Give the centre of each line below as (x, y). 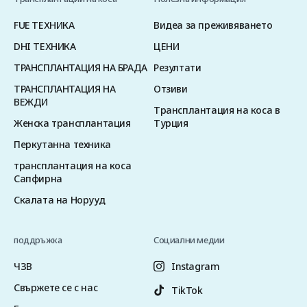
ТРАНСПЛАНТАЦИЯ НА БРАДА (81, 67)
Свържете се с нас (56, 287)
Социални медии (189, 240)
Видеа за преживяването (213, 25)
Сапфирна (38, 179)
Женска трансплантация (72, 123)
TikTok (187, 290)
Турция (171, 123)
